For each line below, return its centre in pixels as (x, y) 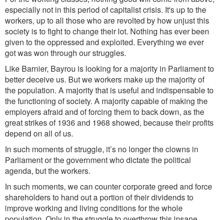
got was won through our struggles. (66, 53)
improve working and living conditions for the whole (94, 208)
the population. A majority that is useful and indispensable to (109, 90)
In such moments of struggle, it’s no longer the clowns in (102, 149)
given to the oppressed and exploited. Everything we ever (104, 42)
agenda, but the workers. (48, 171)
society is (21, 31)
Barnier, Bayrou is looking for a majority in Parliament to (118, 69)
